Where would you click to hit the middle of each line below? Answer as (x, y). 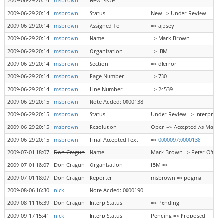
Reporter (101, 178)
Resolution (103, 127)
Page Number (107, 76)
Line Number (106, 89)
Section (99, 64)
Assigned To (105, 26)
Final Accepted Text (114, 140)
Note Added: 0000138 (116, 102)
